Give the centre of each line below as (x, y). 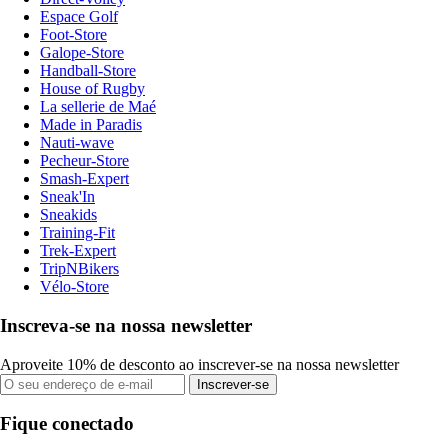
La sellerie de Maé (98, 107)
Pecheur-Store (84, 161)
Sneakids (68, 215)
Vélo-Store (74, 287)
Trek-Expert (78, 251)
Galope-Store (82, 53)
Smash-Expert (84, 179)
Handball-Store (88, 71)
